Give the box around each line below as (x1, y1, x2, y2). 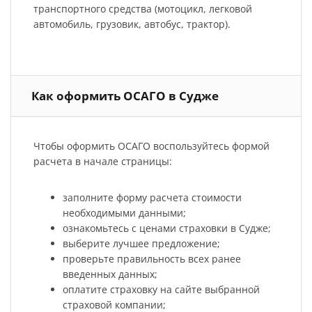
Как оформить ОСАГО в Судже (31, 88, 219, 104)
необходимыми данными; (62, 205, 186, 219)
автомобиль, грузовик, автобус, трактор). (33, 17, 231, 31)
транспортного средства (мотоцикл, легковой (33, 2, 252, 16)
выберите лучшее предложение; (62, 236, 220, 250)
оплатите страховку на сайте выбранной (62, 282, 260, 296)
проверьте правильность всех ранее (62, 251, 241, 265)
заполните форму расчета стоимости (62, 190, 242, 204)
